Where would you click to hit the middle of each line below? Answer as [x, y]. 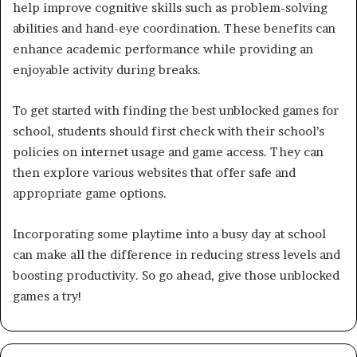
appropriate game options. [90, 193]
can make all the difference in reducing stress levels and [177, 254]
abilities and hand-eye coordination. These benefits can [174, 28]
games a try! [47, 296]
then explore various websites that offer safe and [154, 172]
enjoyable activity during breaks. [107, 69]
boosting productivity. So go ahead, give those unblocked [176, 275]
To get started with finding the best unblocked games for [176, 110]
